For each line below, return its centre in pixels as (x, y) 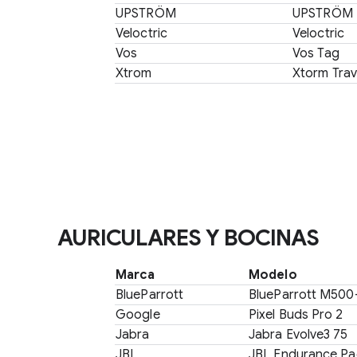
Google (138, 315)
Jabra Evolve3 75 (298, 335)
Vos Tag (316, 53)
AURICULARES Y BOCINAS (188, 238)
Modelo (273, 275)
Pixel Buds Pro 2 (296, 315)
